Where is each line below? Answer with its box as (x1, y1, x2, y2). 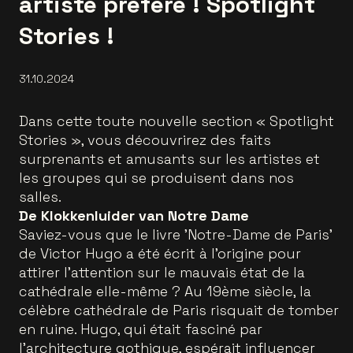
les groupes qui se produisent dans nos (19, 169, 294, 187)
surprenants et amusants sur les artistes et (19, 150, 320, 168)
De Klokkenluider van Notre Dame (19, 206, 249, 225)
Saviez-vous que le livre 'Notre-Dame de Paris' (19, 225, 333, 243)
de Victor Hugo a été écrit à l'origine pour (19, 244, 301, 262)
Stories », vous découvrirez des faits (19, 131, 271, 149)
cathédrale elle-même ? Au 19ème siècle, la (19, 282, 311, 300)
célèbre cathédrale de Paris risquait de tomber (19, 301, 339, 319)
